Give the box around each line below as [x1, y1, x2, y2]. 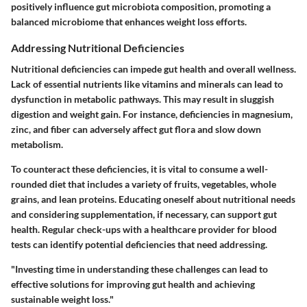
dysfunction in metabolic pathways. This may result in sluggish [11, 93, 274, 106]
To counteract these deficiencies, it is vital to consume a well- [11, 163, 268, 175]
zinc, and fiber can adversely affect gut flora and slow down [11, 123, 261, 136]
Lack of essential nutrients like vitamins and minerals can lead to [11, 78, 283, 90]
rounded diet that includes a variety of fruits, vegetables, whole [11, 178, 276, 191]
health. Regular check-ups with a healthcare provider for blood [11, 223, 277, 236]
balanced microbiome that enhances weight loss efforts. [11, 16, 247, 28]
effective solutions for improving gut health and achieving [11, 278, 255, 291]
